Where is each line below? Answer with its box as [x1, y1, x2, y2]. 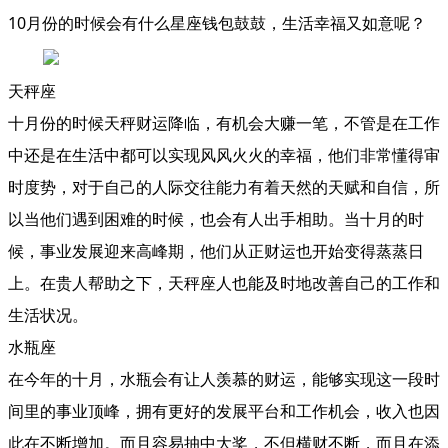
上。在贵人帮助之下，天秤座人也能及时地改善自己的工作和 [8, 272, 440, 294]
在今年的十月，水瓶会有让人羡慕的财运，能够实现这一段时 [8, 368, 440, 390]
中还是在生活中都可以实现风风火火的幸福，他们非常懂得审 [8, 144, 440, 166]
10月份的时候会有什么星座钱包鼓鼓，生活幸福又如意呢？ [8, 12, 426, 34]
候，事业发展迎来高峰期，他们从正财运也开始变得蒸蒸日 [8, 240, 424, 262]
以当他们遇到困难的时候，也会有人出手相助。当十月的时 [8, 208, 424, 230]
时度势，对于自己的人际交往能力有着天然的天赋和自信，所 [8, 176, 440, 198]
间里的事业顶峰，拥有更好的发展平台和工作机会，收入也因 [8, 400, 440, 422]
